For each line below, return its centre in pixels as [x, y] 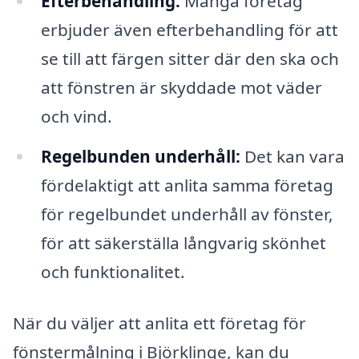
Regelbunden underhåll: [140, 156]
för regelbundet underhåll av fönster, [187, 214]
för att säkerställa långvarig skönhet [183, 242]
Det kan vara [292, 156]
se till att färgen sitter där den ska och [190, 58]
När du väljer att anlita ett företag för [159, 323]
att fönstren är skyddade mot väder [181, 87]
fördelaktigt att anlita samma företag [187, 185]
